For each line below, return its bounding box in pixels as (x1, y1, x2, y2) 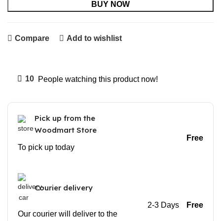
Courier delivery (35, 183, 93, 192)
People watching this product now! (38, 74, 158, 83)
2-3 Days (147, 201, 179, 210)
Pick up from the (35, 113, 95, 123)
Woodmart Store (35, 125, 97, 135)
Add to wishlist (66, 34, 122, 43)
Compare (14, 34, 49, 43)
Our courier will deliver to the (18, 209, 117, 218)
